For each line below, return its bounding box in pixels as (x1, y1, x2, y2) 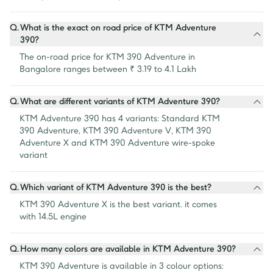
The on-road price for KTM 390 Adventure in (19, 52, 195, 63)
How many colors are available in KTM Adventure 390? (20, 244, 236, 255)
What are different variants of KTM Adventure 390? (20, 96, 220, 107)
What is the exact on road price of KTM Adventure (20, 23, 216, 34)
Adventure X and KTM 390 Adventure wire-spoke (19, 138, 215, 149)
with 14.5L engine (19, 211, 87, 222)
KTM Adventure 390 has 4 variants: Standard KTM (19, 113, 220, 124)
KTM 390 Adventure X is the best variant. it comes (19, 199, 217, 210)
